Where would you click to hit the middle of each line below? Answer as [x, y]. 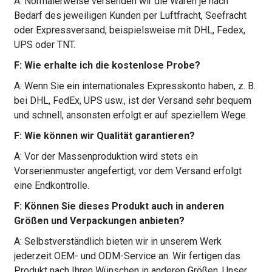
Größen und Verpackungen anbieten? [99, 221]
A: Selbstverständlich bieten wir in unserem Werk [117, 242]
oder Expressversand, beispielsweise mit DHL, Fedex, [129, 30]
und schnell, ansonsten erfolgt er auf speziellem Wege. [131, 115]
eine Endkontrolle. [51, 186]
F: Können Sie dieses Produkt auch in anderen [119, 206]
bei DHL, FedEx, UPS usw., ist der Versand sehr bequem [132, 101]
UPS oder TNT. [44, 45]
